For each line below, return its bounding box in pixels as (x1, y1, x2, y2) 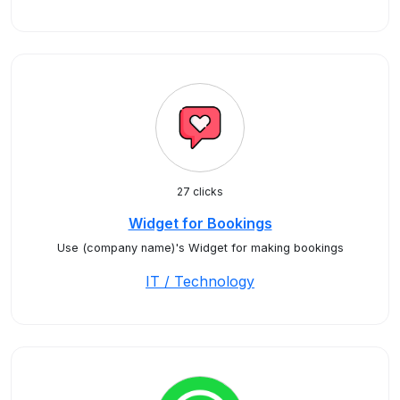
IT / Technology (146, 272, 254, 290)
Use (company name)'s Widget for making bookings (56, 241, 344, 254)
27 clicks (177, 185, 223, 198)
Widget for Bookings (128, 214, 272, 232)
